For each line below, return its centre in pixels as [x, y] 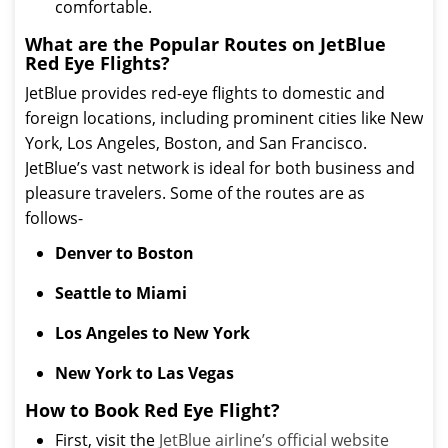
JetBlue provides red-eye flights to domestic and [205, 93]
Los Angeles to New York [152, 333]
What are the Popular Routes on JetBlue [205, 44]
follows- [54, 218]
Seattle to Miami [121, 293]
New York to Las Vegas [144, 373]
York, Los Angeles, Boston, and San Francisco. [196, 143]
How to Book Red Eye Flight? [152, 410]
